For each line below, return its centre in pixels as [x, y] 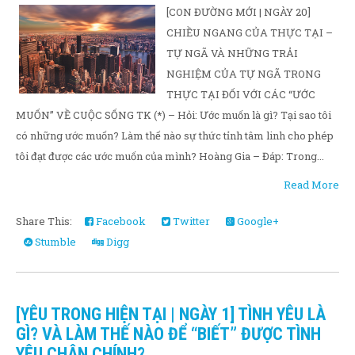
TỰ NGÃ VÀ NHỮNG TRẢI [232, 53]
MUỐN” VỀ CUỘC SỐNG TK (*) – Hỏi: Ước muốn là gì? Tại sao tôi [174, 115]
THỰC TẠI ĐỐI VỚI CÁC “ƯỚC [241, 94]
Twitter [190, 221]
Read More [311, 185]
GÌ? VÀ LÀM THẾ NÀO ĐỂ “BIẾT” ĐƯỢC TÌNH [168, 334]
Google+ [257, 221]
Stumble [54, 242]
